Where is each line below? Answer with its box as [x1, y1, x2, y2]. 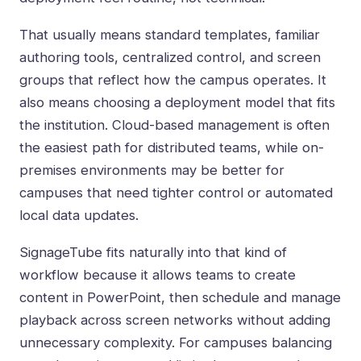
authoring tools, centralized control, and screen [19, 49, 321, 66]
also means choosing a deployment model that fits [19, 94, 335, 111]
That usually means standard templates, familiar [19, 27, 320, 44]
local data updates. [19, 207, 139, 224]
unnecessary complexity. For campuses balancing [19, 334, 332, 351]
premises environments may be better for [19, 162, 284, 179]
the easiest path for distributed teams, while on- [19, 139, 324, 156]
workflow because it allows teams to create [19, 267, 296, 284]
